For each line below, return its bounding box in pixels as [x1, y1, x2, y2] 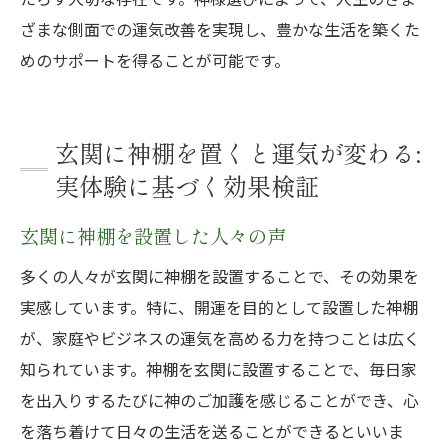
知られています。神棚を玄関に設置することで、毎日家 [20, 357, 417, 381]
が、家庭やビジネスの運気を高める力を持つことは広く [20, 326, 420, 350]
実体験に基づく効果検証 [55, 168, 319, 203]
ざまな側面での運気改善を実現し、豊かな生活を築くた [20, 17, 420, 41]
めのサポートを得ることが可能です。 [20, 48, 290, 72]
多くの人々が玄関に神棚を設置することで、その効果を [20, 264, 419, 288]
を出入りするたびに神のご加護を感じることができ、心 [20, 388, 419, 412]
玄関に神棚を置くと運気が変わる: [55, 135, 421, 170]
